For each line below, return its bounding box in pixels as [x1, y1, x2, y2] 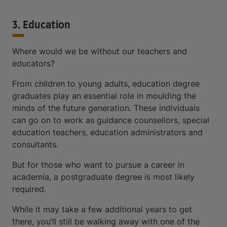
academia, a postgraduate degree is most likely [12, 172, 195, 182]
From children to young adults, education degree [12, 79, 200, 89]
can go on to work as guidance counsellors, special [12, 115, 209, 126]
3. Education [12, 20, 70, 31]
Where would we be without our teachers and [12, 46, 187, 57]
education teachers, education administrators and [12, 127, 203, 138]
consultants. [12, 139, 58, 150]
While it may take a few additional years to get [12, 204, 192, 215]
